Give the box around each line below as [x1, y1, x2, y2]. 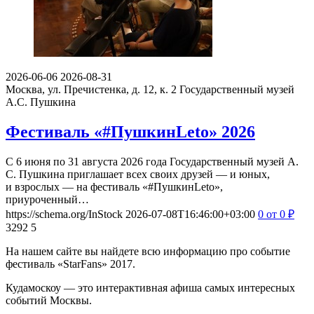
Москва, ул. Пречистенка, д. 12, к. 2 [6, 83, 177, 95]
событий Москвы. [6, 294, 92, 306]
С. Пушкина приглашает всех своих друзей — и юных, [6, 168, 270, 180]
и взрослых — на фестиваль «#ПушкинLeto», [6, 180, 223, 193]
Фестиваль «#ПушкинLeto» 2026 [6, 122, 255, 141]
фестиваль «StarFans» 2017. [6, 257, 135, 270]
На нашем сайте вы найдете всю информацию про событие [6, 245, 290, 257]
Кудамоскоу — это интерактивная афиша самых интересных [6, 281, 295, 294]
